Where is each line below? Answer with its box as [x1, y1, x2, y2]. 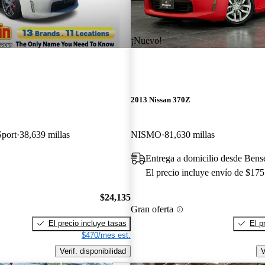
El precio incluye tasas [48, 218, 127, 228]
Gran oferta [130, 204, 173, 215]
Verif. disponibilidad [59, 246, 126, 256]
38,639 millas [20, 130, 70, 140]
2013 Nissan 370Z [130, 95, 190, 105]
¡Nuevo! [130, 35, 162, 46]
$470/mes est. [81, 230, 131, 240]
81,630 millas [164, 130, 215, 140]
